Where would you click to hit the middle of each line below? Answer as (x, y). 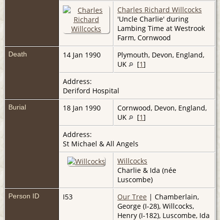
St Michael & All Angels (102, 143)
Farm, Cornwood (144, 37)
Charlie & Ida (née (147, 170)
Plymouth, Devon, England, (161, 55)
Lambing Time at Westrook (161, 28)
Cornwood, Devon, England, (162, 108)
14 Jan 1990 (83, 55)
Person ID (24, 196)
